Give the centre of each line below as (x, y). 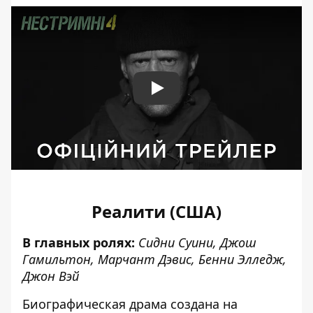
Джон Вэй (51, 276)
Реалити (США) (156, 211)
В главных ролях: (79, 242)
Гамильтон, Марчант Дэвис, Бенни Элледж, (154, 259)
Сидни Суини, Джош (197, 242)
